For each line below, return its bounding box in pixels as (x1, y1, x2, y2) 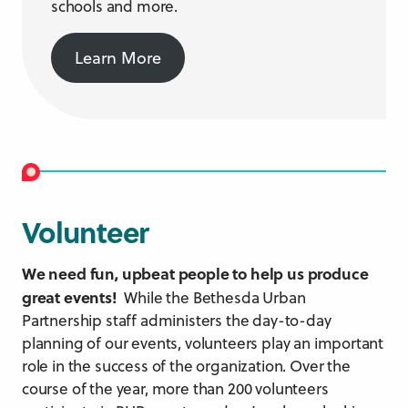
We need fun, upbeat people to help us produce (22, 261, 369, 284)
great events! (22, 285, 117, 308)
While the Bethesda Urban (117, 286, 306, 309)
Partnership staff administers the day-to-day (22, 309, 331, 331)
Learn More (74, 46, 161, 69)
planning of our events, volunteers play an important (22, 331, 384, 354)
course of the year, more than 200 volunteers (22, 377, 329, 400)
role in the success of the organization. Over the (22, 354, 351, 377)
